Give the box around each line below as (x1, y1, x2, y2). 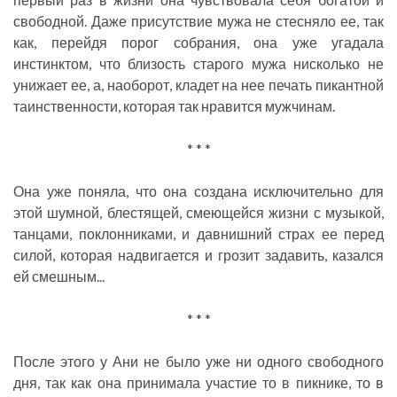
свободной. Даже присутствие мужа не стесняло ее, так (13, 12, 384, 30)
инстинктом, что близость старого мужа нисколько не (13, 55, 384, 73)
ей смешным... (13, 268, 105, 285)
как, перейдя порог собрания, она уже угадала (13, 34, 384, 51)
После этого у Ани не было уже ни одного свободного (13, 353, 384, 370)
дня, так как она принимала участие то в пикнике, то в (13, 374, 384, 392)
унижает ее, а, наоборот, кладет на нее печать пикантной (13, 76, 384, 94)
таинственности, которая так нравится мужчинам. (13, 97, 335, 115)
